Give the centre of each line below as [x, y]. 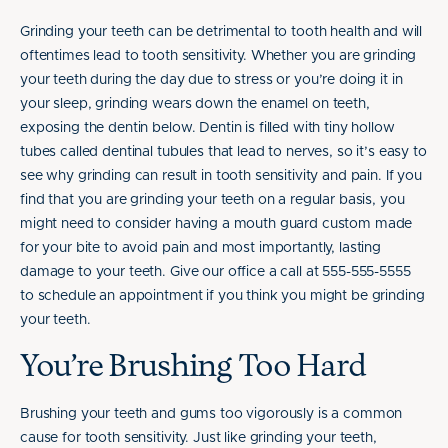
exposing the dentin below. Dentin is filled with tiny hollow [207, 128]
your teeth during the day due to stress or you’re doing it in [211, 80]
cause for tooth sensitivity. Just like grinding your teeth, [198, 438]
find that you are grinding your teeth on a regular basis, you [212, 200]
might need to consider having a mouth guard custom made [216, 224]
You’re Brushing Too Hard [193, 367]
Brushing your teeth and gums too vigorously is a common [211, 414]
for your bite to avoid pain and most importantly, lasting [201, 248]
